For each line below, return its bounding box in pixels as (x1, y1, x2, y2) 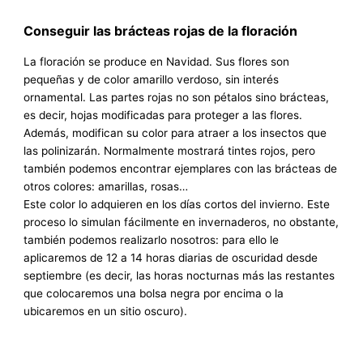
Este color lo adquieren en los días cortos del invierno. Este (23, 197, 331, 211)
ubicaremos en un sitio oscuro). (23, 304, 188, 318)
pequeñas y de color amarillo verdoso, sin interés (23, 72, 280, 86)
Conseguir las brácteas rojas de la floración (23, 22, 298, 39)
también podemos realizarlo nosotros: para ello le (23, 233, 280, 246)
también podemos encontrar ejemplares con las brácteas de (23, 161, 338, 175)
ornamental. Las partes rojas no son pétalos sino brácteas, (23, 90, 330, 104)
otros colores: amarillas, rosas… (23, 179, 189, 193)
